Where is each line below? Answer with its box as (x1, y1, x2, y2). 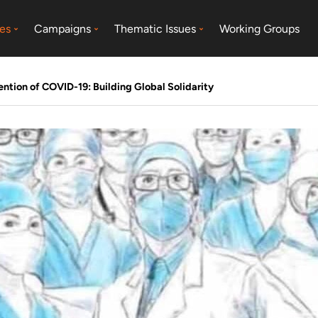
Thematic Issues (114, 21, 197, 35)
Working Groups (219, 21, 300, 35)
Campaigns (34, 21, 92, 35)
